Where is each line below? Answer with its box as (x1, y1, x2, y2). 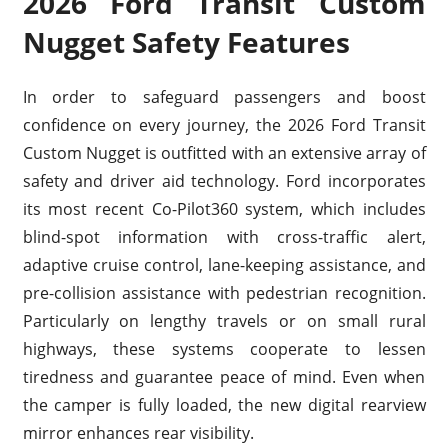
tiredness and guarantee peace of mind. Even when (22, 365, 426, 388)
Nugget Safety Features (22, 22, 350, 61)
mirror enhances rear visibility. (22, 421, 254, 444)
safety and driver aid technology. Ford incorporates (22, 169, 426, 192)
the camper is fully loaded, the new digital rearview (22, 393, 426, 416)
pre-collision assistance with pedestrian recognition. (22, 281, 426, 304)
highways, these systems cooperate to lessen (22, 337, 426, 360)
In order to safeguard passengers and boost (22, 85, 426, 108)
